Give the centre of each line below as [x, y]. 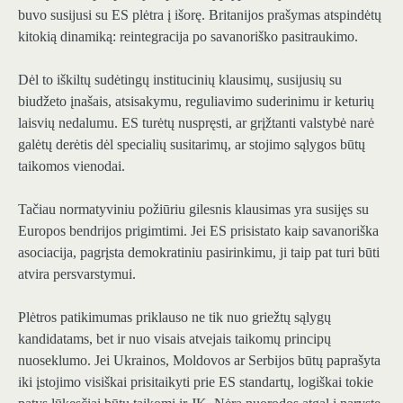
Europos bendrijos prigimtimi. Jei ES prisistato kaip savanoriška [198, 230]
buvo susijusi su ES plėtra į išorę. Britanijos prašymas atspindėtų [200, 14]
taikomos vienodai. [72, 166]
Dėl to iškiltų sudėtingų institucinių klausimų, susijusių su [180, 79]
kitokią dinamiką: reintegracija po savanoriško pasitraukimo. [188, 36]
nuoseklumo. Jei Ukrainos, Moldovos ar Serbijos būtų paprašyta [199, 361]
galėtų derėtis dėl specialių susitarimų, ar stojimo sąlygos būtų [192, 144]
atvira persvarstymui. [77, 273]
